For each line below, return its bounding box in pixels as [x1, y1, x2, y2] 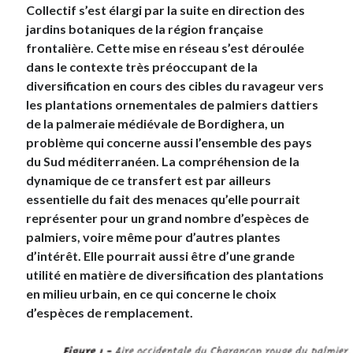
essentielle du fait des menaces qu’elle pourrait [26, 191, 301, 207]
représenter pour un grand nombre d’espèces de [26, 210, 310, 226]
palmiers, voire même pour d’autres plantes [26, 229, 281, 245]
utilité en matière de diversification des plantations [26, 267, 325, 283]
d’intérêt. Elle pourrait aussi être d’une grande [26, 248, 295, 264]
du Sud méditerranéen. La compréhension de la [26, 154, 300, 169]
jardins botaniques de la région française [26, 21, 264, 37]
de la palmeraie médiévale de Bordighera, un [26, 116, 285, 132]
